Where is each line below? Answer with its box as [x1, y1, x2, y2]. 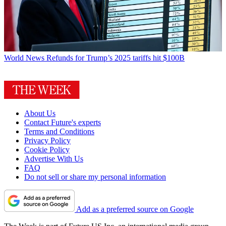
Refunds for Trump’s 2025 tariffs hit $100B [46, 53, 185, 62]
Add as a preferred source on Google [76, 204, 194, 213]
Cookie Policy [24, 145, 70, 154]
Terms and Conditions [24, 127, 94, 136]
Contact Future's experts [24, 118, 101, 127]
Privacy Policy [24, 136, 71, 145]
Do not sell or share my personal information [24, 172, 166, 181]
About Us [24, 108, 55, 118]
